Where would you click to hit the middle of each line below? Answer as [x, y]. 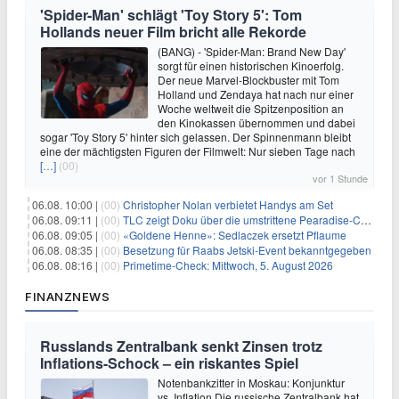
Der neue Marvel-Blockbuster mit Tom [248, 80]
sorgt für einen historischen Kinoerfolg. [251, 66]
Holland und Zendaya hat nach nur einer [256, 94]
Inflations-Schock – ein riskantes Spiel [169, 363]
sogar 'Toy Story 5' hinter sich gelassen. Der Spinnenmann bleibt [195, 137]
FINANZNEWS [67, 297]
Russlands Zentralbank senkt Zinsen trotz [181, 346]
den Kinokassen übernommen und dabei [256, 123]
